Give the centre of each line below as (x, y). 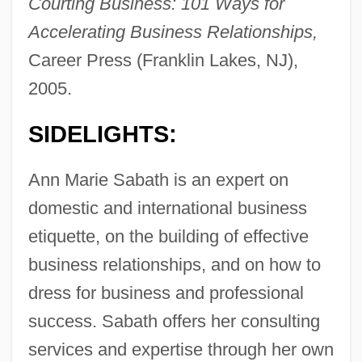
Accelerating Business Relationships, (173, 32)
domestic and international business (167, 208)
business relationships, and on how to (174, 265)
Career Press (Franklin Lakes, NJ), (163, 61)
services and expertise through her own (181, 350)
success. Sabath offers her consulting (174, 322)
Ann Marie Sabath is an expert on (158, 180)
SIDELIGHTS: (102, 135)
